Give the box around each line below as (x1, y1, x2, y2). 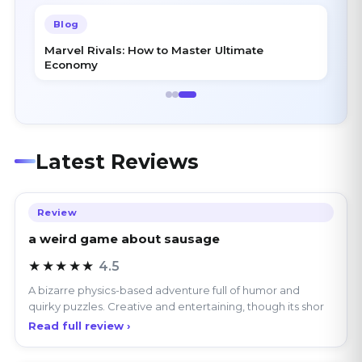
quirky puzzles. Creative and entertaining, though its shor (28, 262, 324, 276)
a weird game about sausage (28, 193, 220, 209)
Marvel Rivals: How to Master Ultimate (44, 6, 263, 19)
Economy (44, 20, 98, 34)
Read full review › (28, 281, 130, 295)
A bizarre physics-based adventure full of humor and (28, 246, 300, 259)
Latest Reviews (36, 112, 199, 137)
